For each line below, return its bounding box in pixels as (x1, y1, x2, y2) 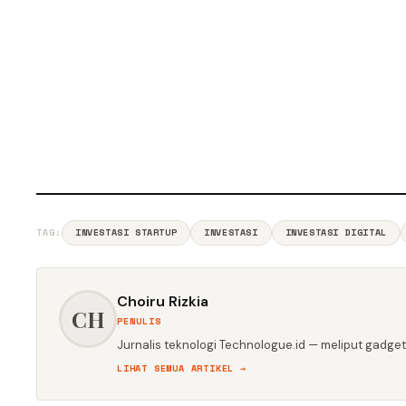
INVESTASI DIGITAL (285, 226, 387, 239)
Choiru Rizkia (117, 292, 208, 311)
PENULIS (117, 314, 161, 328)
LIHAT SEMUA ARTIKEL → (117, 362, 246, 375)
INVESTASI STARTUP (75, 226, 178, 239)
